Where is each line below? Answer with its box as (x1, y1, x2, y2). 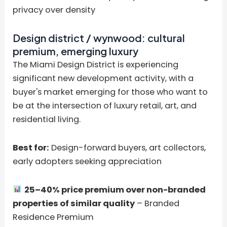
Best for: (13, 141, 50, 154)
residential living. (13, 113, 81, 126)
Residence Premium (13, 211, 94, 223)
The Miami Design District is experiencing (13, 59, 179, 71)
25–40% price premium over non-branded (24, 183, 206, 196)
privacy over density (13, 4, 96, 16)
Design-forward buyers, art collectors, (49, 141, 206, 154)
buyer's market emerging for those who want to (13, 86, 208, 98)
